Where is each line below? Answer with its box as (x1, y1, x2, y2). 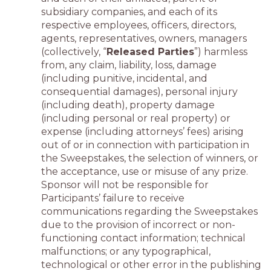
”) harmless (194, 46, 247, 57)
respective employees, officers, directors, (41, 19, 236, 31)
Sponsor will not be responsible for (41, 179, 209, 191)
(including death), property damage (41, 99, 215, 111)
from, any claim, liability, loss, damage (41, 59, 217, 71)
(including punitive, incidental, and (41, 73, 207, 84)
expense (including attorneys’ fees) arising (41, 126, 244, 137)
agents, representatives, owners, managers (41, 33, 247, 44)
